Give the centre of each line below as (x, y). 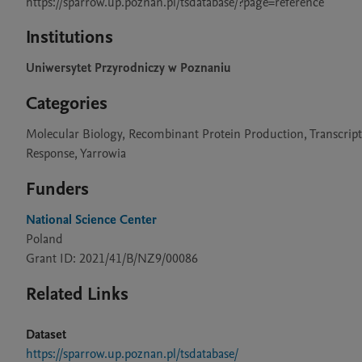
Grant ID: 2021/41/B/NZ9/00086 (112, 259)
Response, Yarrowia (76, 154)
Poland (44, 239)
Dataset (46, 335)
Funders (57, 189)
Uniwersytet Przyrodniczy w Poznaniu (128, 68)
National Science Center (91, 220)
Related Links (77, 294)
